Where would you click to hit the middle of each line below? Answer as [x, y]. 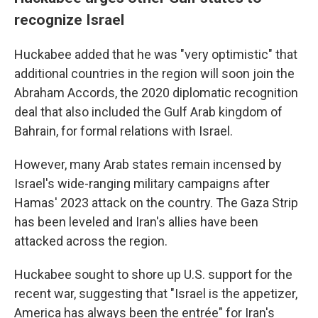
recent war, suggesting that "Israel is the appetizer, [156, 294]
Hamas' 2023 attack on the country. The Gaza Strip [156, 203]
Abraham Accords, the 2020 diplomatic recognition [156, 93]
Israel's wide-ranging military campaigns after [142, 184]
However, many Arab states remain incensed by [148, 165]
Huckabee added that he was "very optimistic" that [156, 55]
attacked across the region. [91, 241]
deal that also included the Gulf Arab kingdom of [148, 112]
